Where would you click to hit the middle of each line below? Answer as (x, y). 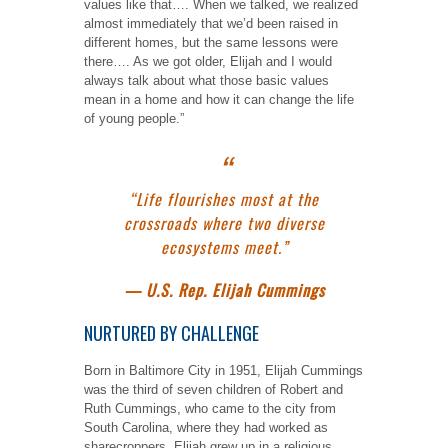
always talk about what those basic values (206, 81)
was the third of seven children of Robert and (213, 390)
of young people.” (134, 119)
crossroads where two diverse (224, 223)
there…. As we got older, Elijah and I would (208, 62)
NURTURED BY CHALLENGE (171, 332)
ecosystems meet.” (224, 247)
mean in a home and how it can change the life (219, 100)
